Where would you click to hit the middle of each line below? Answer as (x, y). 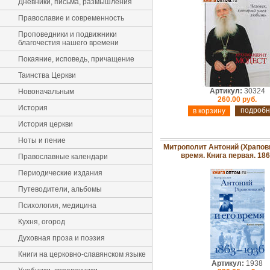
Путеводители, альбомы (60, 189)
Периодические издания (60, 173)
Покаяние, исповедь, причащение (76, 59)
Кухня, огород (42, 222)
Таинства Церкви (47, 75)
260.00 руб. (237, 99)
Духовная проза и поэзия (61, 238)
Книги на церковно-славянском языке (82, 254)
